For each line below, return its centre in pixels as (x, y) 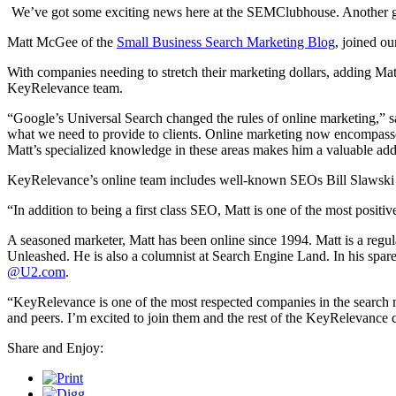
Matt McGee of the (62, 42)
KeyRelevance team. (65, 88)
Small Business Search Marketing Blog (226, 42)
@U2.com (36, 271)
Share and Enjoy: (55, 347)
